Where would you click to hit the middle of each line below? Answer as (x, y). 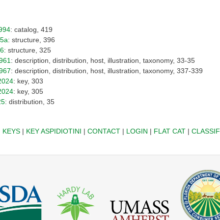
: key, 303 (28, 81)
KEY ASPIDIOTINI (54, 131)
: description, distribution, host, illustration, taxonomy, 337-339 (107, 70)
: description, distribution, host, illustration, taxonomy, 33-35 (103, 60)
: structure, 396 (31, 40)
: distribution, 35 (30, 101)
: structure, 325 (27, 50)
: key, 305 (28, 91)
